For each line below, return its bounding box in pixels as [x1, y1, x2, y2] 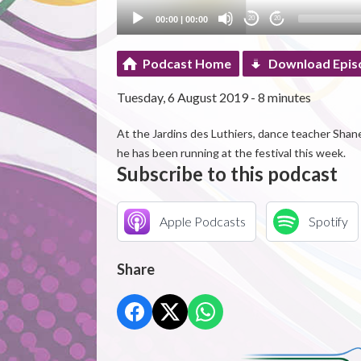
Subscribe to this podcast [116, 161, 338, 185]
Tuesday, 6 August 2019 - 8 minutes [116, 89, 311, 105]
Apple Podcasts [159, 213, 246, 229]
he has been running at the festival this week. [116, 145, 346, 160]
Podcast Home [142, 55, 231, 71]
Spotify [308, 213, 348, 229]
